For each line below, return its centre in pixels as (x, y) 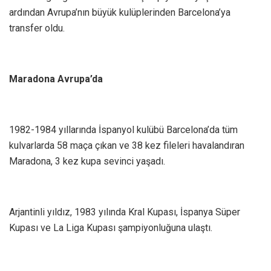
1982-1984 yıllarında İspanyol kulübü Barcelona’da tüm (123, 130)
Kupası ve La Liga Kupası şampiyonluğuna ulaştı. (111, 228)
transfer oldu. (37, 28)
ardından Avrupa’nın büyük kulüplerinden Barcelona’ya (120, 13)
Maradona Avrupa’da (56, 79)
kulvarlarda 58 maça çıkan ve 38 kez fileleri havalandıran (127, 146)
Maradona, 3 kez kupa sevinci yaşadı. (87, 162)
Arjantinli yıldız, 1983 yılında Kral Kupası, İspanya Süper (125, 212)
